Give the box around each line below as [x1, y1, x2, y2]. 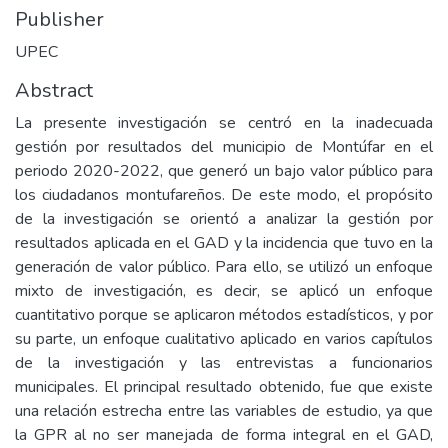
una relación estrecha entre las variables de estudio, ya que [15, 400, 433, 422]
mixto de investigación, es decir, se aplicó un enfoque [15, 280, 433, 302]
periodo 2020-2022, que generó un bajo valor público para [15, 160, 433, 182]
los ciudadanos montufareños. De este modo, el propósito [15, 184, 433, 206]
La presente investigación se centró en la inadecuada [15, 112, 433, 134]
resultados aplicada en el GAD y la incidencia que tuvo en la [15, 232, 433, 254]
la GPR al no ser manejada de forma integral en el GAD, [15, 424, 433, 446]
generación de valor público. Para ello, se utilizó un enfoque [15, 256, 433, 278]
